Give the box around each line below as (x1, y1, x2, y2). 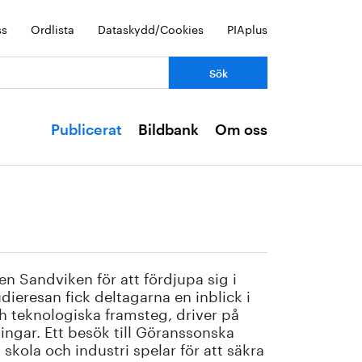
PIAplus (227, 19, 267, 37)
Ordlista (31, 19, 74, 37)
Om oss (215, 123, 267, 137)
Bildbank (138, 123, 199, 137)
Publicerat (51, 123, 122, 137)
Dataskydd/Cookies (98, 19, 204, 37)
